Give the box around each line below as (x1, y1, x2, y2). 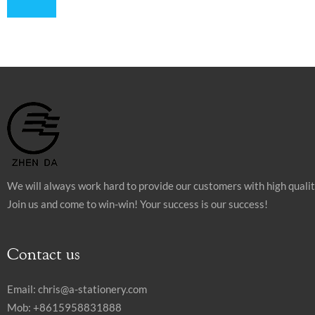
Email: (7, 283, 38, 296)
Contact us (7, 244, 80, 264)
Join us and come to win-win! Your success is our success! (7, 198, 268, 211)
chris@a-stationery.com (38, 283, 147, 296)
